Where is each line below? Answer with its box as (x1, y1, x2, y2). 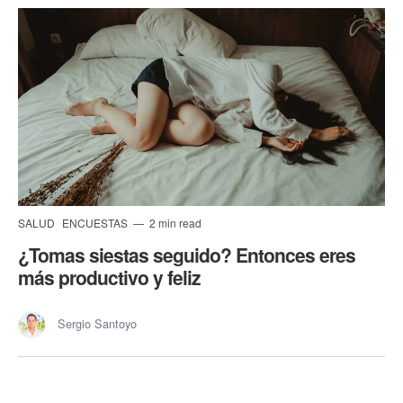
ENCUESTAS (62, 215, 130, 231)
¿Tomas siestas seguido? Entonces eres (18, 241, 355, 269)
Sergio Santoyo (58, 315, 137, 333)
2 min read (147, 215, 201, 231)
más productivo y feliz (18, 264, 201, 291)
